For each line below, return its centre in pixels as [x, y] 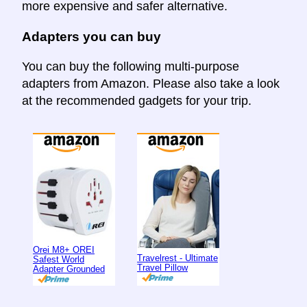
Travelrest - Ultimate [177, 258]
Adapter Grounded [69, 269]
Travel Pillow [162, 267]
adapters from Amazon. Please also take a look [151, 83]
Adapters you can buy [91, 36]
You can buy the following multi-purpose [131, 66]
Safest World [59, 259]
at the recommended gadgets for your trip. [137, 100]
